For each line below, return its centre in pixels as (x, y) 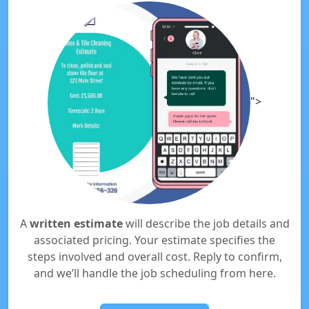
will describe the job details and (206, 223)
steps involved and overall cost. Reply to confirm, (154, 257)
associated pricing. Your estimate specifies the (154, 240)
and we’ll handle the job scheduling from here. (154, 273)
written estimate (76, 223)
